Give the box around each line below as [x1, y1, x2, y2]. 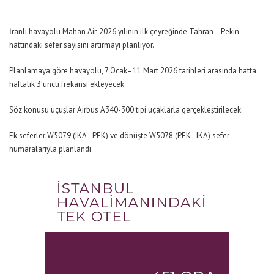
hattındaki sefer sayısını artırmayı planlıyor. [9, 40, 154, 51]
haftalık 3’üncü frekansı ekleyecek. [9, 79, 126, 90]
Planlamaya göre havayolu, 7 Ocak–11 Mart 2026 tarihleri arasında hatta [9, 65, 256, 76]
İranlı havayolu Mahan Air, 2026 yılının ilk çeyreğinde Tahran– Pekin [9, 26, 239, 37]
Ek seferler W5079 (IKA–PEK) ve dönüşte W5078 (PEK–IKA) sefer [9, 130, 229, 141]
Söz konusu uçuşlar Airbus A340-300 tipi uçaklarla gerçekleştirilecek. [9, 105, 243, 116]
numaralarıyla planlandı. [9, 144, 93, 155]
